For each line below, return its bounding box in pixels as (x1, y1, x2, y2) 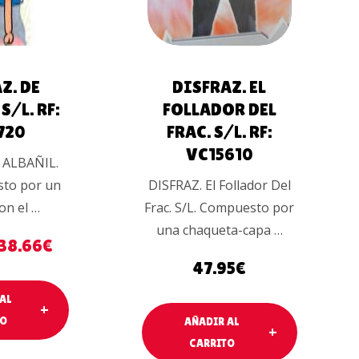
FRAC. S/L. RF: (167, 121, 272, 142)
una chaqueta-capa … (155, 220, 283, 239)
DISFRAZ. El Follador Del (147, 175, 291, 194)
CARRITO (188, 337, 235, 350)
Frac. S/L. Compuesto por (144, 198, 295, 216)
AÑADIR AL (184, 315, 240, 329)
